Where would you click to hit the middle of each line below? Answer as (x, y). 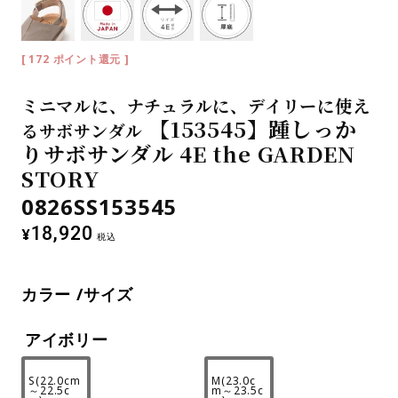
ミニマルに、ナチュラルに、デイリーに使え (195, 106)
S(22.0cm (55, 381)
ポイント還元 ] (91, 60)
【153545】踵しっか (253, 129)
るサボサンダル (82, 131)
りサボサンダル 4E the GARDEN (188, 154)
